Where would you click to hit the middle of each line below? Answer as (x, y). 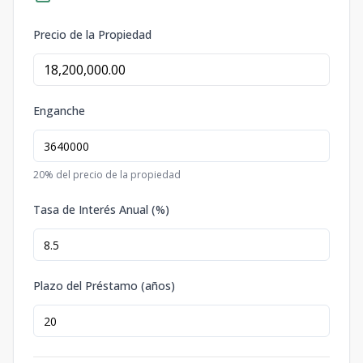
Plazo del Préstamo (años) (104, 286)
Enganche (59, 111)
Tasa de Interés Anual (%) (101, 209)
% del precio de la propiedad (113, 175)
